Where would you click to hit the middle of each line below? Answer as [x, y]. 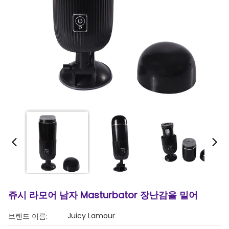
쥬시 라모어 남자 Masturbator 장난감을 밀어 [103, 195]
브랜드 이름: [28, 216]
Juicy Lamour [91, 216]
